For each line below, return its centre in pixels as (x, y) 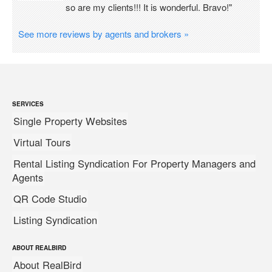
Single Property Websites (70, 121)
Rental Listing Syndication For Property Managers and (134, 163)
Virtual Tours (42, 142)
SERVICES (28, 104)
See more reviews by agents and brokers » (104, 34)
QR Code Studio (50, 199)
